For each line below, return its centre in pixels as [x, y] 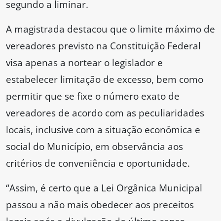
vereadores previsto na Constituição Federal [103, 46]
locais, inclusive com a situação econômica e [103, 130]
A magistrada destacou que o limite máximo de [110, 29]
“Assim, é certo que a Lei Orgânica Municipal [104, 188]
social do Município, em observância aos [94, 147]
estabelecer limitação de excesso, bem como [105, 79]
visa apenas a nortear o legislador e [84, 63]
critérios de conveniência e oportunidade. [98, 163]
